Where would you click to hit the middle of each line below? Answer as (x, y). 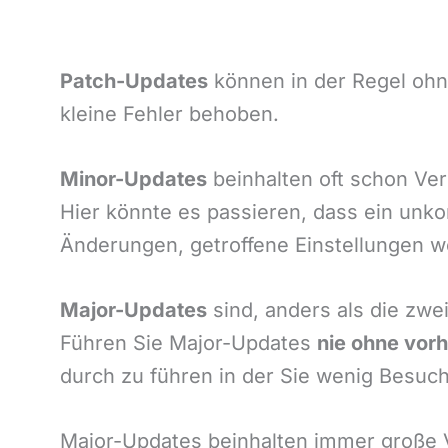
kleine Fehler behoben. (169, 114)
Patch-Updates (134, 81)
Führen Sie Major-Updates (188, 343)
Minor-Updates (133, 179)
